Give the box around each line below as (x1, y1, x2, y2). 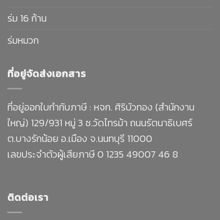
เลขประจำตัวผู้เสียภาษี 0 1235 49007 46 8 (7, 146, 178, 162)
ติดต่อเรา (7, 190, 49, 205)
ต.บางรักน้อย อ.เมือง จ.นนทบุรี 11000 (7, 131, 152, 146)
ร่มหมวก (7, 32, 39, 48)
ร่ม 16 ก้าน (7, 10, 47, 26)
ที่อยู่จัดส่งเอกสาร (7, 66, 86, 81)
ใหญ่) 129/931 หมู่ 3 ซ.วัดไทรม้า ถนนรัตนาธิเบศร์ (7, 115, 192, 130)
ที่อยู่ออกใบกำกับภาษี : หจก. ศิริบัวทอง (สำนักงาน (7, 99, 194, 114)
